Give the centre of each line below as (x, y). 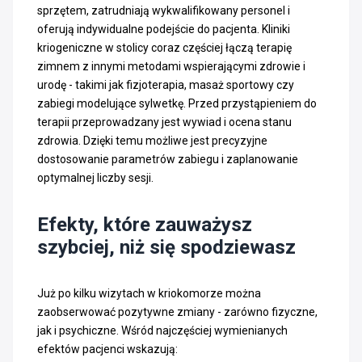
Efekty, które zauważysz (145, 224)
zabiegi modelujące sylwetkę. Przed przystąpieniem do (177, 103)
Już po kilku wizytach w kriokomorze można (149, 293)
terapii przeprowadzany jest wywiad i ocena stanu (164, 122)
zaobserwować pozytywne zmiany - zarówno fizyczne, (177, 311)
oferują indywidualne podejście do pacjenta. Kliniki (164, 29)
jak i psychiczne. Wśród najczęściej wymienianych (162, 330)
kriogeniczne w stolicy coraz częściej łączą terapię (164, 47)
